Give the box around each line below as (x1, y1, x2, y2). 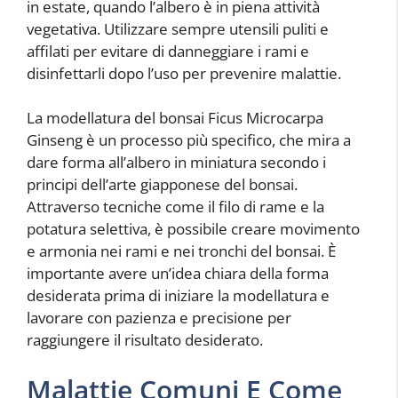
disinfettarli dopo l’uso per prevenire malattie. (27, 62, 341, 84)
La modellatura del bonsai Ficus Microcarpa (27, 107, 323, 129)
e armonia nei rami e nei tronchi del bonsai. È (27, 241, 336, 262)
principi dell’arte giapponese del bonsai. (27, 174, 298, 195)
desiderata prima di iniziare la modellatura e (27, 285, 330, 306)
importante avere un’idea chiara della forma (27, 263, 329, 284)
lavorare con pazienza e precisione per (27, 307, 291, 329)
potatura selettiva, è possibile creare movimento (27, 219, 360, 240)
